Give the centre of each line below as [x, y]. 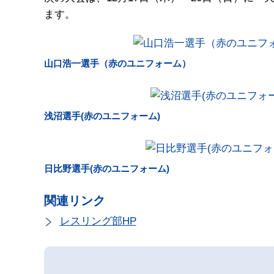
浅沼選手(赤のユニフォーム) [102, 116]
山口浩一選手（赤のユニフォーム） [117, 63]
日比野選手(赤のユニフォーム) [107, 168]
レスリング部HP [98, 221]
